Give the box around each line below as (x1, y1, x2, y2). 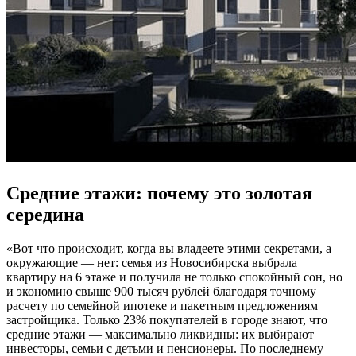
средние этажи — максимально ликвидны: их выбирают (6, 327, 314, 341)
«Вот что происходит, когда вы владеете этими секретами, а (6, 241, 331, 255)
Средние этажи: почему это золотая (6, 182, 312, 203)
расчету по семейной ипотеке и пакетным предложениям (6, 298, 318, 312)
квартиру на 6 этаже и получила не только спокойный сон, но (6, 269, 342, 284)
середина (6, 203, 84, 225)
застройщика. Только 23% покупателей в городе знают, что (6, 312, 327, 327)
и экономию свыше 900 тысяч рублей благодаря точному (6, 284, 316, 298)
